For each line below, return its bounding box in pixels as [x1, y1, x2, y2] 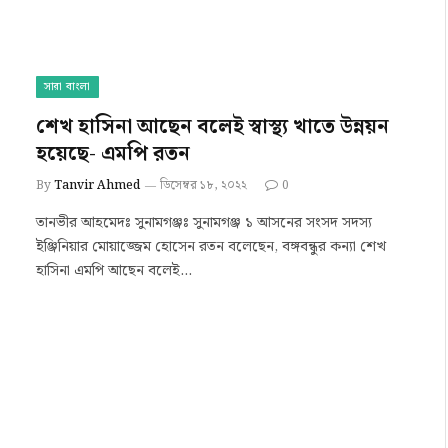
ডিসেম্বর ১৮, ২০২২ [160, 175, 247, 195]
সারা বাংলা [44, 77, 91, 96]
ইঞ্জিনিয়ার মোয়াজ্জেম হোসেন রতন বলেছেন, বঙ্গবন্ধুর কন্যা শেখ [36, 234, 386, 259]
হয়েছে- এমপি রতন [36, 137, 190, 170]
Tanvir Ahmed [54, 175, 140, 195]
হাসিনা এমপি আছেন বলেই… [36, 258, 192, 283]
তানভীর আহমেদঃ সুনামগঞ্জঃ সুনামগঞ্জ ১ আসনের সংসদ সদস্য [36, 210, 372, 235]
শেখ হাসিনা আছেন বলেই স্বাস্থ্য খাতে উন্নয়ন [36, 110, 389, 143]
